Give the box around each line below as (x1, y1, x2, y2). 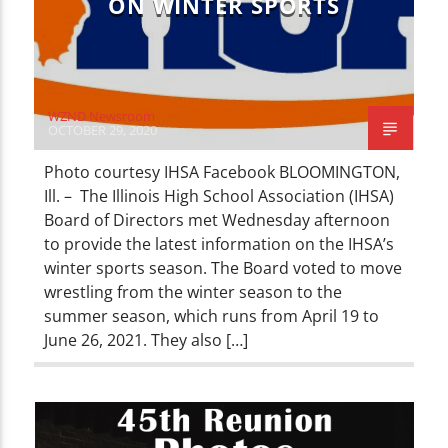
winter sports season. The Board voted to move (44, 256, 403, 279)
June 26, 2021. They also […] (44, 328, 249, 351)
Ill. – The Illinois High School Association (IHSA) (44, 184, 395, 207)
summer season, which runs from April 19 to (44, 304, 380, 327)
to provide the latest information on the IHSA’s (44, 232, 395, 255)
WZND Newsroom (48, 106, 156, 125)
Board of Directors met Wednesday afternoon (44, 208, 391, 231)
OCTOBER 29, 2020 (48, 120, 158, 139)
